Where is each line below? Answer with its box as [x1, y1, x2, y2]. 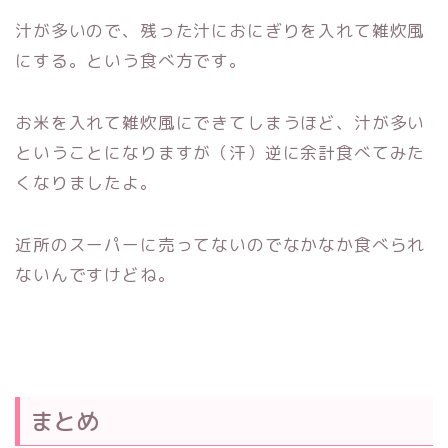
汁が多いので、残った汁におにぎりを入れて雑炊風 [15, 19, 426, 43]
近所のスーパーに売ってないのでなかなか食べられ [15, 233, 426, 257]
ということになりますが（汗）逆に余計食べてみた [15, 141, 426, 165]
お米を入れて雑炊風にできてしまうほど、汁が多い [15, 111, 426, 135]
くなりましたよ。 [15, 171, 158, 195]
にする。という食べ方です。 [15, 49, 247, 73]
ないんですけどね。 [15, 263, 176, 287]
